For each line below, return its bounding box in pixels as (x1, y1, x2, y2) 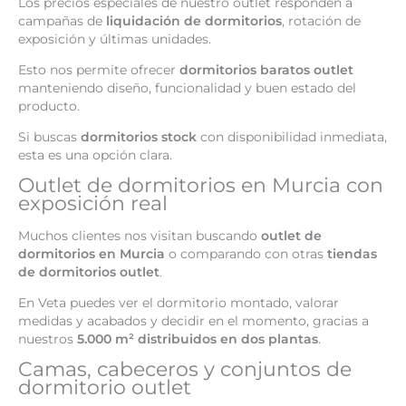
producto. (18, 99, 80, 114)
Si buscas (18, 129, 81, 144)
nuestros (18, 331, 77, 346)
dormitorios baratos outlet (179, 63, 353, 78)
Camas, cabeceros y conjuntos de (18, 356, 352, 382)
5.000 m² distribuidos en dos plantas (77, 331, 318, 346)
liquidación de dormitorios (106, 14, 282, 29)
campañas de (18, 14, 106, 29)
